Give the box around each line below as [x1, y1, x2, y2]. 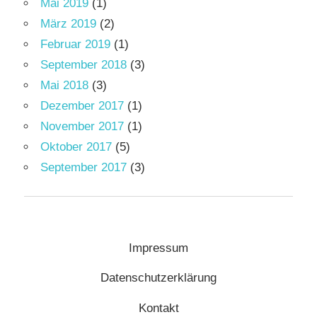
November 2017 [40, 120, 124, 134]
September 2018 [40, 58, 127, 72]
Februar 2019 [40, 38, 110, 52]
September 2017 [40, 161, 127, 175]
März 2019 [40, 17, 96, 31]
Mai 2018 [40, 79, 88, 93]
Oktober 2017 [40, 140, 112, 154]
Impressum [129, 241, 188, 255]
